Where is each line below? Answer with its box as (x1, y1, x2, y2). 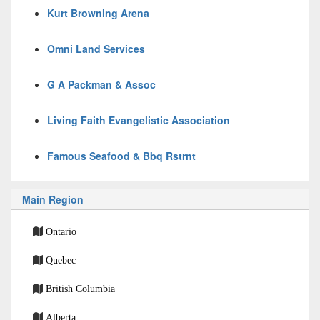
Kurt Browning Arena (47, 6, 149, 20)
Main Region (22, 192, 84, 206)
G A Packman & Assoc (47, 77, 156, 91)
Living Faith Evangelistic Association (47, 113, 230, 127)
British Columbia (46, 284, 115, 294)
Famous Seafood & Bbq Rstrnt (47, 149, 196, 163)
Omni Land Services (47, 41, 145, 56)
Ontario (46, 226, 76, 236)
